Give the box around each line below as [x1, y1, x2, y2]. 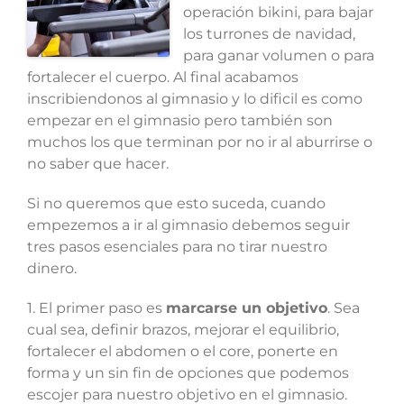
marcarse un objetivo [165, 298, 327, 317]
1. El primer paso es [26, 298, 166, 317]
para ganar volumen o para [182, 46, 374, 64]
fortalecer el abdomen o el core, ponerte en [26, 342, 338, 360]
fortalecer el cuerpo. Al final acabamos [26, 68, 298, 86]
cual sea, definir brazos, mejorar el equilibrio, [26, 320, 339, 338]
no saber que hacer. [26, 154, 169, 172]
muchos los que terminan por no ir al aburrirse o [26, 133, 372, 151]
